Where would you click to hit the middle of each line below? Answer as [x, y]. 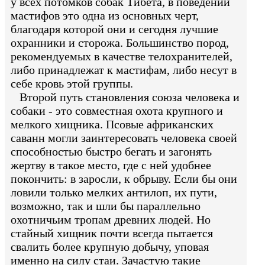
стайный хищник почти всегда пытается [112, 233]
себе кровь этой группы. [72, 83]
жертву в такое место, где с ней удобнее [111, 165]
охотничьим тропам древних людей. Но [111, 219]
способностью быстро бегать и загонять [111, 151]
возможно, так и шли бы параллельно [106, 206]
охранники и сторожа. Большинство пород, [120, 42]
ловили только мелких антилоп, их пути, [114, 192]
